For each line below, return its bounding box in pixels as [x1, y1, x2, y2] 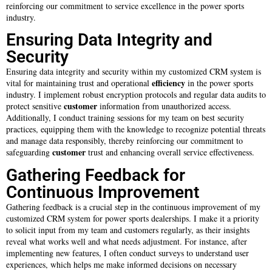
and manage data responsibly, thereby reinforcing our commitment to [6, 135, 243, 147]
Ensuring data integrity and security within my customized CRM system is [6, 66, 261, 78]
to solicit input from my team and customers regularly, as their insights [6, 223, 250, 236]
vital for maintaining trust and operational [6, 77, 152, 89]
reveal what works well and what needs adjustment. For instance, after [6, 235, 247, 247]
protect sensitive [6, 100, 64, 112]
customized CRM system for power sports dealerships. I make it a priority [6, 212, 259, 224]
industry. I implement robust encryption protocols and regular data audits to [6, 89, 266, 101]
